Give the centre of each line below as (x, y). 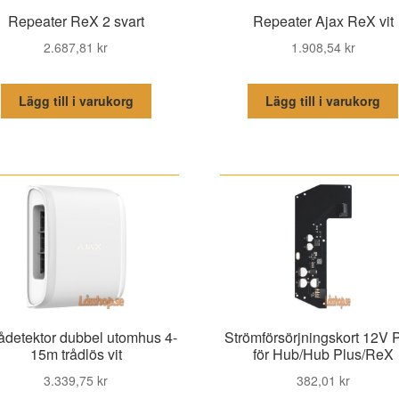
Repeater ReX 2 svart (76, 21)
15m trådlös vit (76, 354)
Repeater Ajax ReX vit (323, 21)
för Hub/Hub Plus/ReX (323, 354)
